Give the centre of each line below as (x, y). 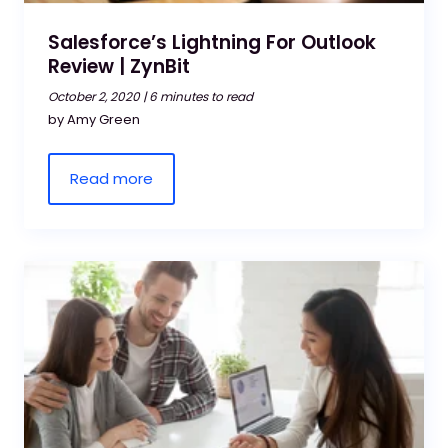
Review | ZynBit (119, 66)
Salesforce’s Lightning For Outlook (212, 42)
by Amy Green (94, 119)
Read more (111, 178)
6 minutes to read (201, 96)
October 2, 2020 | (97, 96)
